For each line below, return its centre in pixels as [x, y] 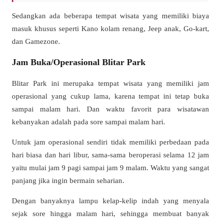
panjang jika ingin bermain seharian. [68, 181]
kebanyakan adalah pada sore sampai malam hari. [89, 121]
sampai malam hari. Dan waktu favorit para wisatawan [110, 109]
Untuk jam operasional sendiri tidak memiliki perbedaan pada [110, 142]
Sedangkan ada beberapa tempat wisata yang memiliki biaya [110, 15]
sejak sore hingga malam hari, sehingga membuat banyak [110, 214]
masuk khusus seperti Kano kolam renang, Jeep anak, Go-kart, [110, 28]
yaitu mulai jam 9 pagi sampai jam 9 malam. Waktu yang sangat [110, 168]
